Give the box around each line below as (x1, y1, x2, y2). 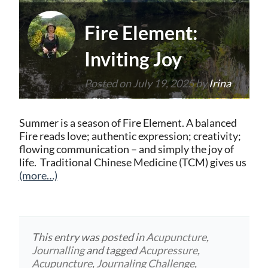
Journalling (32, 243, 85, 257)
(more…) (19, 169, 57, 182)
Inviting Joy (84, 47, 182, 71)
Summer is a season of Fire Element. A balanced (19, 116, 237, 129)
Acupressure (139, 243, 198, 257)
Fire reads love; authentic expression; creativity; (19, 129, 241, 142)
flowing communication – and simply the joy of (19, 142, 234, 156)
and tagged (84, 243, 139, 257)
